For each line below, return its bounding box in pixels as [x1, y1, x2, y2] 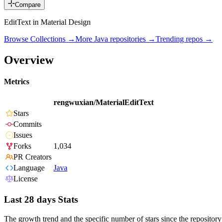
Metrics [4, 77, 29, 86]
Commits [13, 120, 42, 129]
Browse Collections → [4, 35, 75, 44]
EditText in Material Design [4, 18, 91, 27]
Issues [13, 131, 32, 140]
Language [13, 164, 45, 172]
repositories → [108, 35, 156, 44]
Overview [4, 53, 54, 66]
